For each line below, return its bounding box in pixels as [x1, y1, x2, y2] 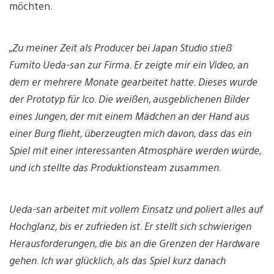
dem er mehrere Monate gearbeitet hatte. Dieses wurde [9, 75, 257, 89]
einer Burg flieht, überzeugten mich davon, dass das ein [9, 127, 251, 140]
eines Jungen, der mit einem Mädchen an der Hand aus [9, 109, 250, 123]
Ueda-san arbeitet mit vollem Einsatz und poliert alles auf [9, 202, 262, 216]
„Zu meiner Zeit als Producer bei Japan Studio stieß [9, 41, 232, 54]
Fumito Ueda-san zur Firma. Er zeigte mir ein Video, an [9, 58, 248, 72]
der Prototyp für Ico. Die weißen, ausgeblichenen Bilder [9, 92, 250, 106]
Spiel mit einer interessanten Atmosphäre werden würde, [9, 144, 261, 157]
